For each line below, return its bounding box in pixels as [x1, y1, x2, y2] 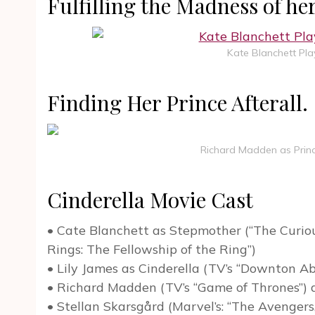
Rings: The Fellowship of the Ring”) [47, 241, 256, 258]
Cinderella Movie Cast [47, 186, 253, 214]
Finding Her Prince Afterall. [47, 89, 308, 117]
